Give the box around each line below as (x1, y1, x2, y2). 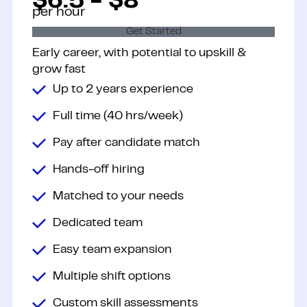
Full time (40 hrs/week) (52, 110, 183, 122)
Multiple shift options (52, 271, 171, 282)
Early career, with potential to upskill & (32, 48, 247, 60)
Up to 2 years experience (52, 84, 193, 95)
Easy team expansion (52, 244, 172, 256)
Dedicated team (52, 217, 143, 229)
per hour (32, 7, 85, 19)
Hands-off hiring (52, 164, 145, 175)
